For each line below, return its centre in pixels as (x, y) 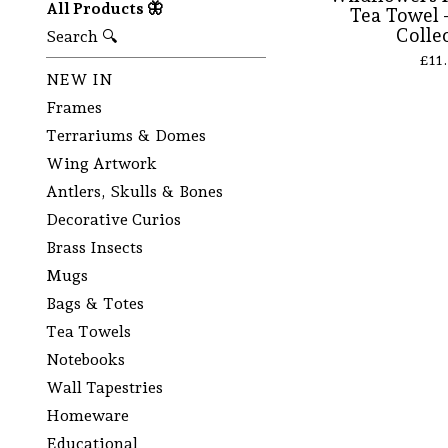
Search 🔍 (81, 36)
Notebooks (85, 359)
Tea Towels (88, 331)
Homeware (87, 415)
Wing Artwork (101, 163)
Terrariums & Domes (126, 135)
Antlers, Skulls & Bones (134, 191)
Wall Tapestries (104, 387)
